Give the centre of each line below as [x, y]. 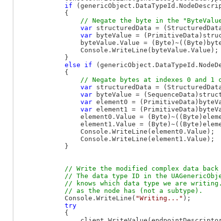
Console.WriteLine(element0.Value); [116, 131]
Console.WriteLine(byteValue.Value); [118, 50]
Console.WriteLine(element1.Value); [116, 139]
